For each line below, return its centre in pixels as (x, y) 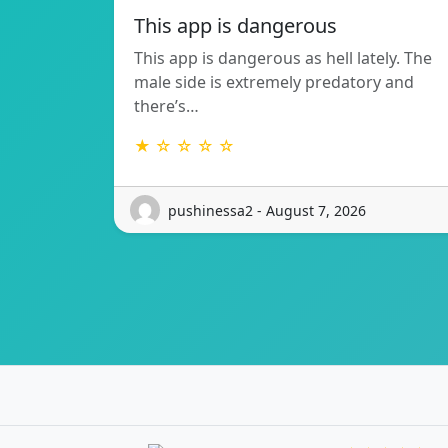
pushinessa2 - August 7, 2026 (267, 210)
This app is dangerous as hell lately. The (283, 58)
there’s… (166, 106)
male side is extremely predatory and (274, 82)
